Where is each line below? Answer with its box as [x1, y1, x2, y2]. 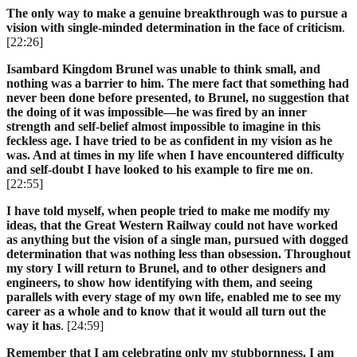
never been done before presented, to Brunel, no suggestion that [6, 90, 349, 104]
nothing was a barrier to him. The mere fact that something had [6, 76, 349, 90]
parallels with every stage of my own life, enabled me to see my [6, 289, 341, 304]
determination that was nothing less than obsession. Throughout [6, 246, 351, 261]
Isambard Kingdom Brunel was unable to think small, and [6, 61, 320, 76]
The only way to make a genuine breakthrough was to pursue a [6, 6, 347, 20]
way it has [6, 318, 61, 332]
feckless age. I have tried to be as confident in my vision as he [6, 133, 332, 147]
